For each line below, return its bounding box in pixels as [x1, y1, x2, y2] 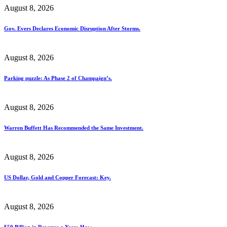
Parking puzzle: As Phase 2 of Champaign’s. [4, 74, 112, 81]
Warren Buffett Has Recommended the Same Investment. [4, 124, 143, 131]
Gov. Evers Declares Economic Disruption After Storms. [4, 25, 140, 31]
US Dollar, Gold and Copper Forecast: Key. [4, 174, 111, 180]
